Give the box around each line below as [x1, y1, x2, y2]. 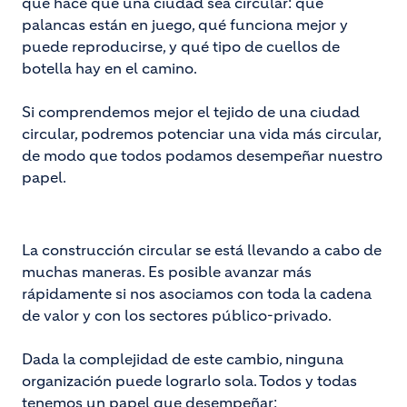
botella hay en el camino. [22, 59, 197, 78]
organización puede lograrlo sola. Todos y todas [22, 372, 357, 391]
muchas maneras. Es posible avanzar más [22, 263, 312, 282]
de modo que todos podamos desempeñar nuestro [22, 146, 382, 165]
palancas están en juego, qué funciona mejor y [22, 15, 348, 35]
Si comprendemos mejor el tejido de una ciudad [22, 103, 360, 122]
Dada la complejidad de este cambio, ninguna [22, 350, 343, 369]
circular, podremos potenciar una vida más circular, [22, 124, 381, 144]
